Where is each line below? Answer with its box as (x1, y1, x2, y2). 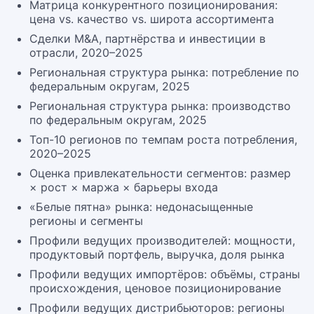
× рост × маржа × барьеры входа (29, 180, 218, 194)
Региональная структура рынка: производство (29, 99, 291, 113)
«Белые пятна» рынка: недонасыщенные (29, 200, 253, 214)
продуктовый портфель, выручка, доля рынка (29, 247, 285, 261)
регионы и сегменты (29, 214, 143, 228)
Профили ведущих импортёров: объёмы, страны (29, 267, 300, 281)
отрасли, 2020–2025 (29, 46, 143, 60)
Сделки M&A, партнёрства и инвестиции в (29, 32, 266, 46)
